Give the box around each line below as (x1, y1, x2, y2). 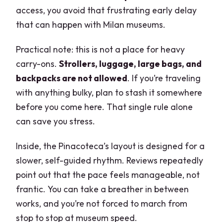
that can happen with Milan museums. (16, 19, 166, 31)
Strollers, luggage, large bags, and (59, 58, 202, 70)
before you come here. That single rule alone (16, 101, 193, 113)
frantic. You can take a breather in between (16, 183, 189, 195)
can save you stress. (16, 115, 96, 127)
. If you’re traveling (127, 72, 201, 84)
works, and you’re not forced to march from (16, 198, 188, 210)
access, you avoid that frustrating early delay (16, 4, 197, 16)
